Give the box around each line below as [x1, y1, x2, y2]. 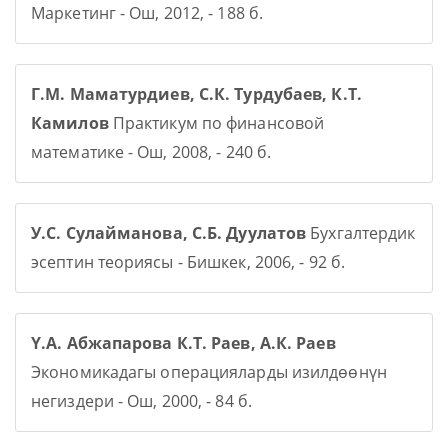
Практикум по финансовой [108, 112, 325, 134]
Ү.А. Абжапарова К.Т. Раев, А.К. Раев [31, 332, 336, 354]
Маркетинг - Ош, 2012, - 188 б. [31, 2, 264, 24]
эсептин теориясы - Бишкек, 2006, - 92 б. [31, 251, 346, 273]
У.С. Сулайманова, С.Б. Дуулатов [31, 222, 307, 244]
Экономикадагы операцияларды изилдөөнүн [31, 361, 387, 383]
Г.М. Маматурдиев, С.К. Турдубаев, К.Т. [31, 83, 362, 105]
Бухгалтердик [306, 222, 416, 244]
